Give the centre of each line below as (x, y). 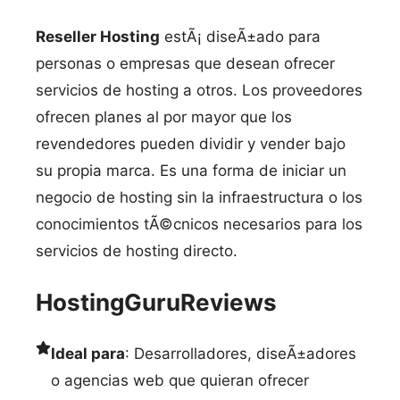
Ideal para (88, 353)
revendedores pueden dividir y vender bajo (191, 143)
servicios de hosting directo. (137, 250)
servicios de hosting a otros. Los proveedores (199, 90)
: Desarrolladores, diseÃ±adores (241, 353)
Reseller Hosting (98, 36)
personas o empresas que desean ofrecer (185, 63)
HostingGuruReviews (156, 302)
